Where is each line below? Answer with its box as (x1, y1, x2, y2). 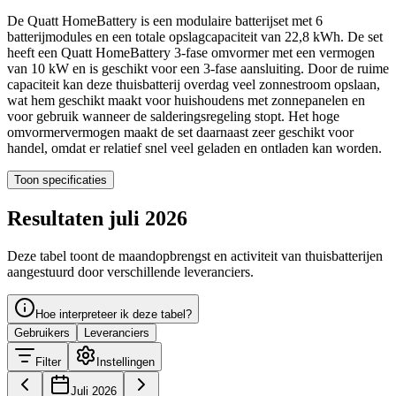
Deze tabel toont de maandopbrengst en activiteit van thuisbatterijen (7, 247, 383, 263)
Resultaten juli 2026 (7, 206, 187, 230)
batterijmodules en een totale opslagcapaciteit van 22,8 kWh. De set (7, 28, 383, 44)
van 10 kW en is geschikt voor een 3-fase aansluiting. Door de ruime (7, 60, 389, 76)
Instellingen (96, 354, 155, 369)
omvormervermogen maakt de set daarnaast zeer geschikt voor (7, 124, 354, 140)
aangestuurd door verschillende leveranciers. (7, 263, 254, 279)
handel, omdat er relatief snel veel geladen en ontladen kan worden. (7, 140, 382, 156)
